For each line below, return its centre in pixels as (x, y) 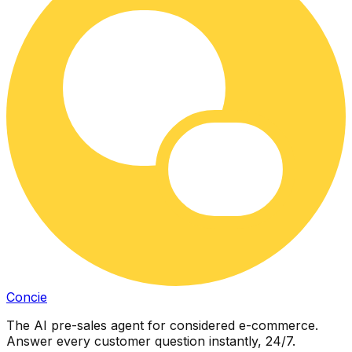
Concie (27, 297)
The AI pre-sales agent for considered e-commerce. (162, 326)
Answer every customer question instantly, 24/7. (151, 341)
